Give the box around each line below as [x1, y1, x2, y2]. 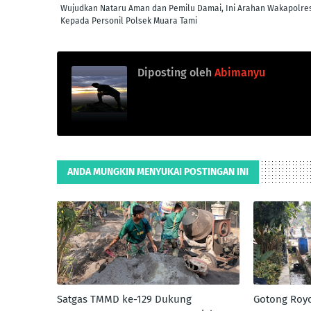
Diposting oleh [137, 66, 212, 79]
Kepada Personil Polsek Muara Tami [60, 16, 197, 26]
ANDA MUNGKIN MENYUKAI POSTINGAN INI [67, 166, 249, 178]
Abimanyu [212, 66, 265, 79]
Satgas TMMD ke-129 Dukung [57, 293, 192, 305]
